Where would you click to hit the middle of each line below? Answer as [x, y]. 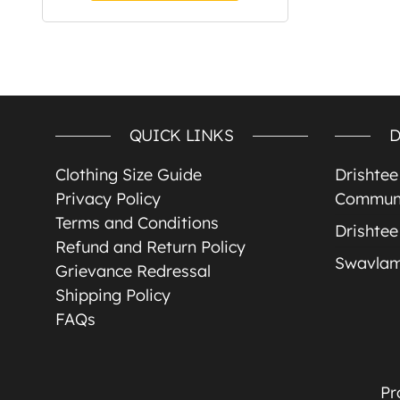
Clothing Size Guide [129, 174]
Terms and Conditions [137, 222]
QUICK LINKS [181, 135]
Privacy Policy [108, 198]
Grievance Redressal [133, 271]
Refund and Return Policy [150, 246]
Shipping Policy [113, 295]
